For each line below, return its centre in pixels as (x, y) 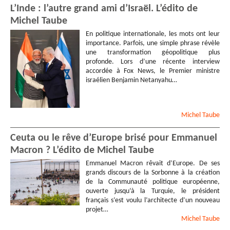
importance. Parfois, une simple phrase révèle (152, 43)
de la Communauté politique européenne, (152, 182)
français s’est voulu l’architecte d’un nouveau (152, 201)
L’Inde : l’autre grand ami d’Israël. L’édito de (104, 8)
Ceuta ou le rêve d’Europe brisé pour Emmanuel (114, 138)
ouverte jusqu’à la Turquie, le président (152, 191)
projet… (97, 210)
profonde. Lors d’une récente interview (152, 62)
